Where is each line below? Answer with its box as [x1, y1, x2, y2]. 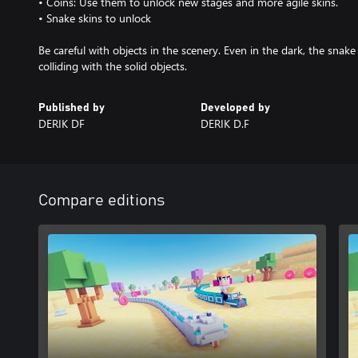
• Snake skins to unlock [38, 10, 151, 26]
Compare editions [38, 193, 165, 209]
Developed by [200, 102, 270, 113]
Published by [38, 102, 105, 113]
